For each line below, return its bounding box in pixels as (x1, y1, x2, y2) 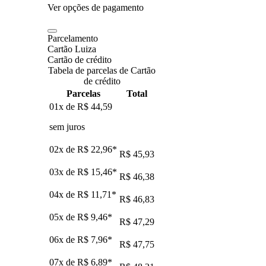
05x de (49, 211, 77, 222)
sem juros (49, 121, 85, 132)
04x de (49, 189, 77, 199)
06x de (49, 234, 77, 245)
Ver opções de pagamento (47, 2, 144, 12)
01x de (49, 101, 77, 112)
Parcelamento (47, 33, 98, 43)
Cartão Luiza (47, 43, 96, 54)
